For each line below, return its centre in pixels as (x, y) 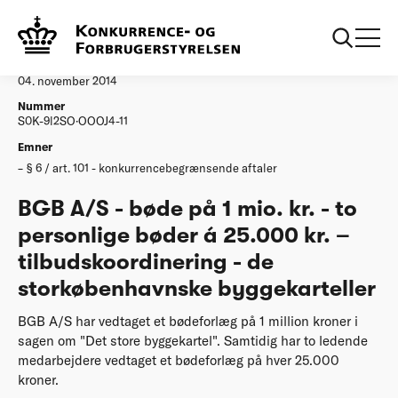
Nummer (41, 107)
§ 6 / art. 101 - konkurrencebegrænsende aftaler (152, 167)
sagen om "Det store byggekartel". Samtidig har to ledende (193, 341)
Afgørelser (86, 22)
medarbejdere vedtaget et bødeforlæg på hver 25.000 (179, 361)
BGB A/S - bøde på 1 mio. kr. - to (187, 208)
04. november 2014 (68, 81)
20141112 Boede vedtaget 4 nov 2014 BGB (245, 22)
